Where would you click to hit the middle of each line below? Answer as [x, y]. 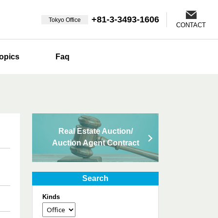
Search [95, 178]
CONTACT [191, 25]
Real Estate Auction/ [95, 131]
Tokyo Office [65, 20]
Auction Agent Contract [95, 143]
